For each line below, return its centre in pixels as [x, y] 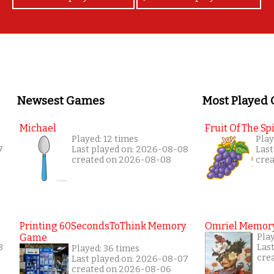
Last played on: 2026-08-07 [130, 259]
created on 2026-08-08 [121, 160]
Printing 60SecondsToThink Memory [103, 226]
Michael [38, 128]
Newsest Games [61, 101]
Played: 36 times [106, 248]
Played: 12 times [105, 139]
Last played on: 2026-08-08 [130, 149]
